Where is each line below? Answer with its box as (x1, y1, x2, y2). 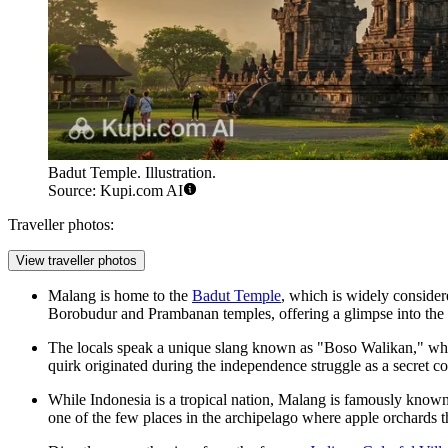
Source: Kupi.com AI (48, 182, 183, 200)
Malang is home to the (48, 287, 192, 305)
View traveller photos (16, 253, 137, 269)
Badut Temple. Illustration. (48, 164, 216, 182)
